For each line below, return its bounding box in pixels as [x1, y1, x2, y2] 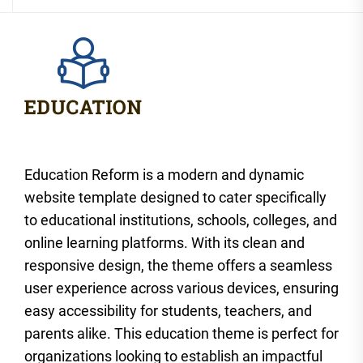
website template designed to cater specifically [24, 188, 327, 206]
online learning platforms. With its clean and [24, 233, 305, 251]
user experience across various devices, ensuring [24, 279, 339, 297]
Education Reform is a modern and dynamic [24, 165, 304, 183]
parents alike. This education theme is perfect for [24, 324, 339, 342]
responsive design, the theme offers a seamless [24, 256, 332, 274]
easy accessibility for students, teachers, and [24, 301, 312, 319]
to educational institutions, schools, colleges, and [24, 211, 337, 228]
